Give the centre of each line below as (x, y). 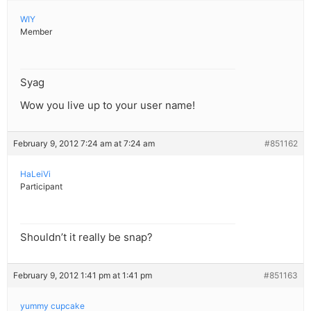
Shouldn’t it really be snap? (86, 237)
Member (36, 32)
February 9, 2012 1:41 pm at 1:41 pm (83, 276)
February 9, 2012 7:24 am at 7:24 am (84, 144)
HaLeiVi (35, 174)
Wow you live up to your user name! (108, 106)
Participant (41, 187)
